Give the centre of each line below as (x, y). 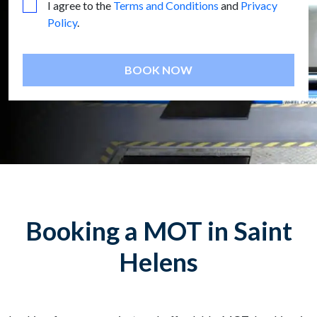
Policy (62, 23)
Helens (158, 262)
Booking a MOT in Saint (158, 231)
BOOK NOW (177, 70)
